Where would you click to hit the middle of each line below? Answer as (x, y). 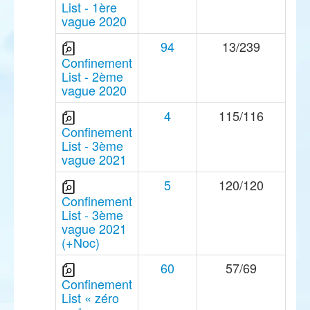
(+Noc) (81, 243)
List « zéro (90, 298)
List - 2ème (92, 76)
